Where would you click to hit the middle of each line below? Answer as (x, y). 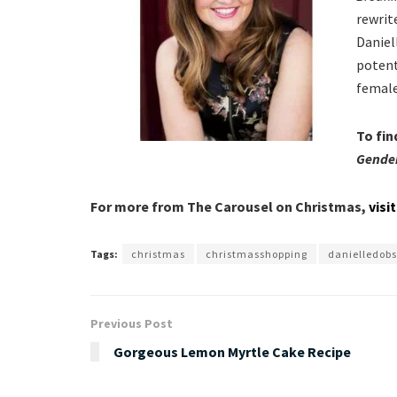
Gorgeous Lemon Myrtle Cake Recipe (232, 352)
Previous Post (132, 324)
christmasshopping (257, 254)
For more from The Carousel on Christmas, (230, 207)
